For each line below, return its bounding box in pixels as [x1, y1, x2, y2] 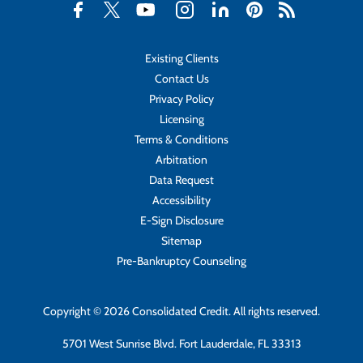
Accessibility [152, 193, 211, 207]
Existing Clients [144, 51, 219, 66]
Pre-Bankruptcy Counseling [117, 254, 246, 268]
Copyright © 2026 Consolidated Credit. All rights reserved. [43, 304, 320, 318]
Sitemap [161, 233, 202, 248]
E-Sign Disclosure [139, 213, 224, 228]
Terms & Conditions [135, 132, 228, 147]
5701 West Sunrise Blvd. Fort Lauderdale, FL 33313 [62, 336, 301, 351]
